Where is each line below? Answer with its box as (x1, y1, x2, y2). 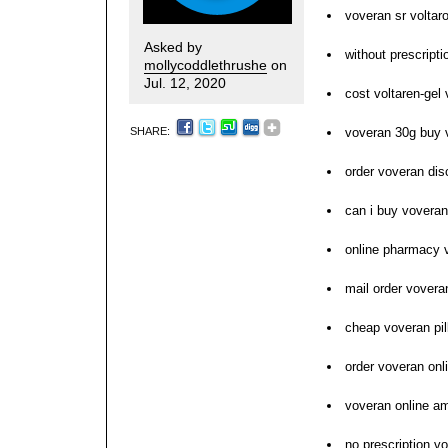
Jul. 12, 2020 (144, 75, 226, 91)
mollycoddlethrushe (144, 57, 267, 73)
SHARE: (130, 124, 173, 137)
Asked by (144, 39, 202, 55)
